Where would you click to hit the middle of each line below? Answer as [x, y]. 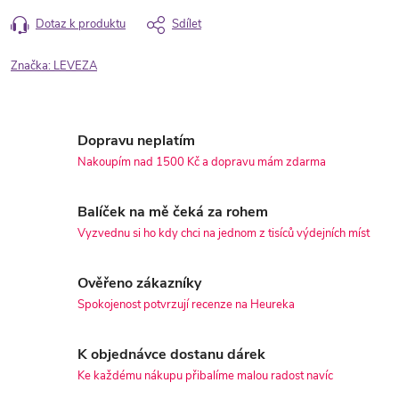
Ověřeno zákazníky [139, 284]
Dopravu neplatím [136, 141]
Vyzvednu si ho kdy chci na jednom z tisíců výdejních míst [224, 234]
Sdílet [187, 24]
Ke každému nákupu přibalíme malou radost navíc [205, 376]
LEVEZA [75, 66]
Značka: [32, 66]
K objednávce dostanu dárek [171, 355]
